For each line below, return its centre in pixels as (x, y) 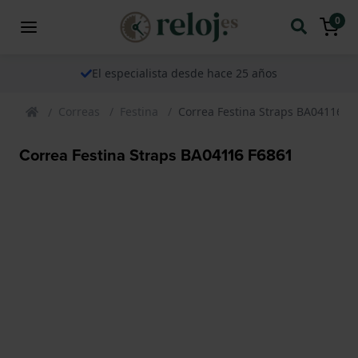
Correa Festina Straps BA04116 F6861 (155, 154)
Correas (79, 111)
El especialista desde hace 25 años (185, 73)
